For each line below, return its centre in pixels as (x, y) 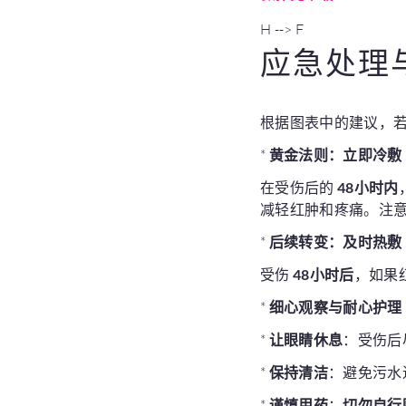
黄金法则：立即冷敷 (335, 155)
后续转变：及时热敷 (335, 242)
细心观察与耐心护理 (335, 307)
